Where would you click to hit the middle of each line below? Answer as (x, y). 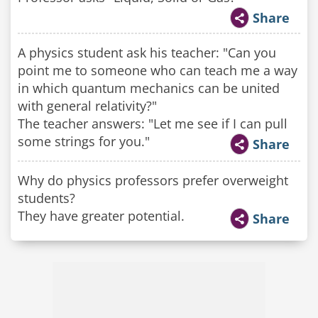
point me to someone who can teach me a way (158, 70)
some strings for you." (84, 141)
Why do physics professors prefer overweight (153, 180)
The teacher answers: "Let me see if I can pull (153, 124)
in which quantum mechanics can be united (149, 88)
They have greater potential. (101, 216)
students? (46, 198)
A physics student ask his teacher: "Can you (147, 53)
